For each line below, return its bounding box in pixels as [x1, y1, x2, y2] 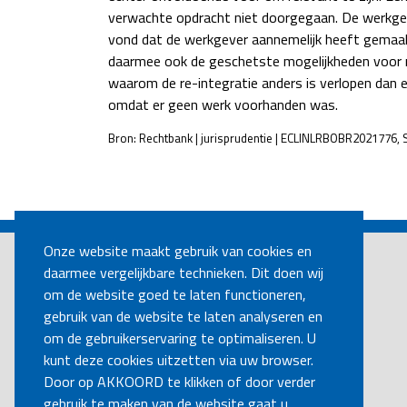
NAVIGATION [122, 201, 242, 233]
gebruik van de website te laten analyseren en [44, 305, 323, 328]
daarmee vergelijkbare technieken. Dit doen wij [44, 262, 323, 284]
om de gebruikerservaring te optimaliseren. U [44, 327, 316, 350]
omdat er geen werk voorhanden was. [108, 94, 338, 115]
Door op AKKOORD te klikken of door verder [44, 371, 315, 393]
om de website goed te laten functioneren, [44, 283, 306, 306]
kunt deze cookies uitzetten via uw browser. [44, 349, 313, 372]
